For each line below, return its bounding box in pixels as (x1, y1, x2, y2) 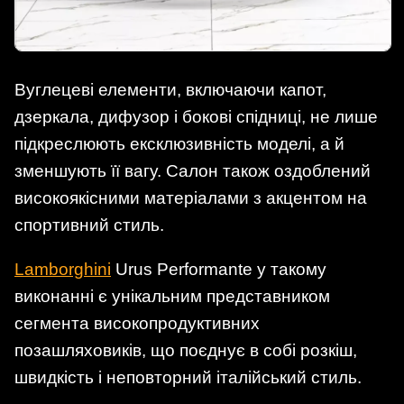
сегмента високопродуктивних (14, 314, 260, 334)
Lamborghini (14, 260, 111, 280)
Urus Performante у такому (111, 260, 326, 280)
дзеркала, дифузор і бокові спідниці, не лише (14, 107, 378, 127)
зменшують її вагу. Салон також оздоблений (14, 161, 371, 181)
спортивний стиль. (14, 216, 164, 235)
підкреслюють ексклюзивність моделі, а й (14, 134, 344, 154)
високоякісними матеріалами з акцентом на (14, 188, 367, 208)
